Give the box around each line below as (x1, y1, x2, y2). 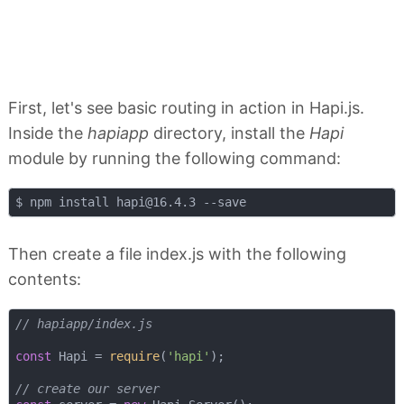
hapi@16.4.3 (115, 195, 196, 210)
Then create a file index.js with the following (8, 244, 346, 264)
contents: (8, 270, 81, 289)
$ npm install (14, 195, 116, 210)
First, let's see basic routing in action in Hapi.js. (8, 97, 364, 117)
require (108, 348, 160, 363)
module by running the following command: (8, 148, 341, 168)
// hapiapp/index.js (14, 316, 152, 331)
